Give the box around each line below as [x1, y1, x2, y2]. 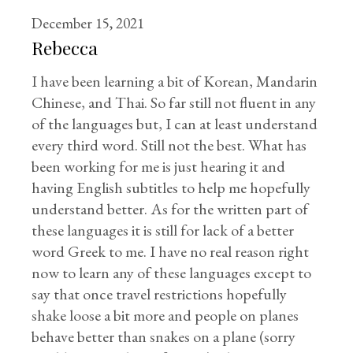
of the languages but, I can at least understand [32, 113, 318, 134]
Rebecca [32, 35, 98, 60]
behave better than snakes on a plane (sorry [32, 325, 296, 347]
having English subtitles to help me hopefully [32, 176, 311, 198]
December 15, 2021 [32, 13, 145, 33]
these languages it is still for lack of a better [32, 219, 295, 240]
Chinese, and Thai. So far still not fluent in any [32, 91, 317, 113]
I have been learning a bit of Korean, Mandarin [32, 70, 318, 91]
